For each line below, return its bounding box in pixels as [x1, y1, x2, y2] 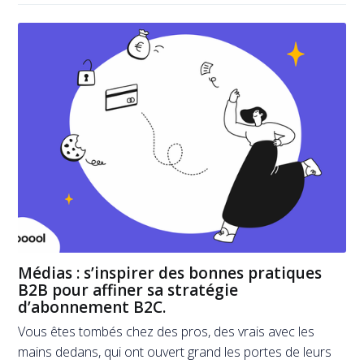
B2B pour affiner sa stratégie [18, 279, 239, 301]
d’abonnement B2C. [18, 296, 167, 318]
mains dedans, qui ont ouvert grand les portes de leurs [18, 343, 332, 362]
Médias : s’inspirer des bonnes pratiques [18, 262, 323, 284]
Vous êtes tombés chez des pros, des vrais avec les [18, 323, 315, 341]
